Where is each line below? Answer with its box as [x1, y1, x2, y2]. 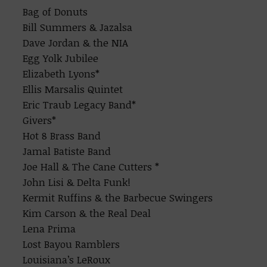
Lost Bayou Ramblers [23, 237, 120, 251]
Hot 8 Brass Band [23, 129, 101, 142]
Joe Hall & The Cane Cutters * [23, 160, 160, 173]
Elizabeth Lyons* [23, 67, 100, 80]
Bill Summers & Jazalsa [23, 20, 133, 34]
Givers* [23, 113, 57, 127]
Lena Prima [23, 222, 76, 235]
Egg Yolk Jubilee [23, 51, 99, 65]
